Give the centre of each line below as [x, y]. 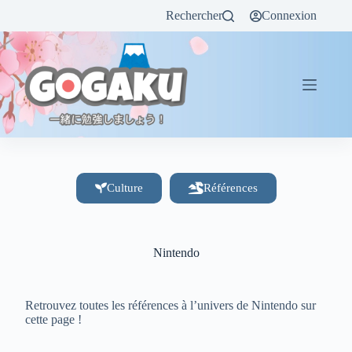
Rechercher [194, 15]
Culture [125, 188]
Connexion [290, 15]
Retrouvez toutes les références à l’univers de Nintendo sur [171, 305]
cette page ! [54, 319]
